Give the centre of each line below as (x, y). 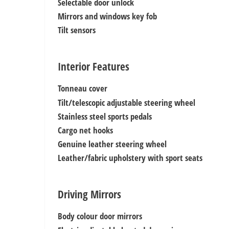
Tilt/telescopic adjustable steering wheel (127, 102)
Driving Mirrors (89, 194)
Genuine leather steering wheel (112, 144)
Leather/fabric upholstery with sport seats (130, 157)
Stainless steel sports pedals (105, 116)
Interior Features (94, 66)
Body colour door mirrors (100, 216)
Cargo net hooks (85, 130)
